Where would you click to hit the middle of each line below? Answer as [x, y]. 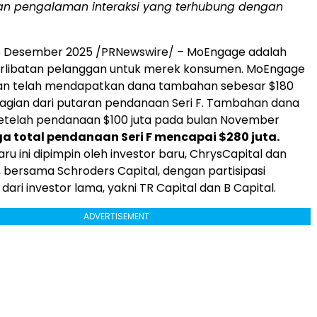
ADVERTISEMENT [116, 216]
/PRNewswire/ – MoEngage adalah [190, 52]
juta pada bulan [174, 120]
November [250, 120]
